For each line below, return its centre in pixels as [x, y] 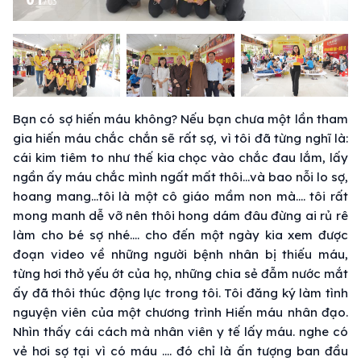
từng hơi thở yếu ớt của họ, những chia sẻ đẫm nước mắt [180, 273]
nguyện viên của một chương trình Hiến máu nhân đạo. [180, 312]
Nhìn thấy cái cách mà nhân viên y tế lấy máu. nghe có [180, 331]
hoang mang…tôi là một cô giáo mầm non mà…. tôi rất [180, 196]
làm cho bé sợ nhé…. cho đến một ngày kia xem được [180, 234]
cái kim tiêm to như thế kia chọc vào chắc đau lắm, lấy [180, 157]
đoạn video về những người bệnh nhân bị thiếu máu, [180, 254]
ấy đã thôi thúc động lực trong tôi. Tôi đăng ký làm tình [180, 293]
